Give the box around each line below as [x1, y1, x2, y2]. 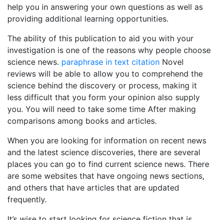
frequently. [7, 194, 47, 204]
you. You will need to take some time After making [7, 104, 196, 114]
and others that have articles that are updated [7, 183, 179, 192]
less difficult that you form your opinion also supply [7, 92, 200, 102]
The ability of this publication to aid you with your [7, 33, 193, 43]
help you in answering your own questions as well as [7, 2, 203, 12]
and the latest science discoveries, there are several [7, 147, 200, 157]
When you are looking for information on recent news [7, 136, 206, 145]
